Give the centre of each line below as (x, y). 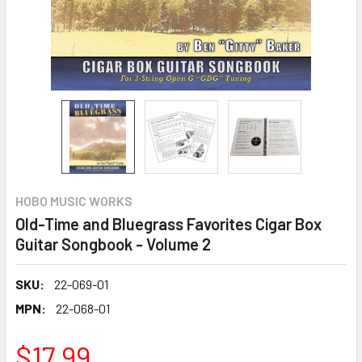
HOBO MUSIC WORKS (74, 201)
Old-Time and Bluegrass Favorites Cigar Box (168, 224)
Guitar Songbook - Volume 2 (113, 244)
